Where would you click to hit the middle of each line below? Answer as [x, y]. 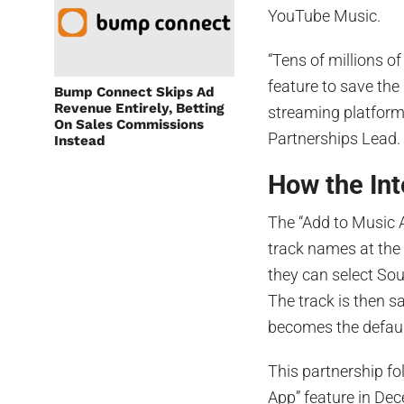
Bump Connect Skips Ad [134, 92]
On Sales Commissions [129, 124]
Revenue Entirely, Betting [139, 108]
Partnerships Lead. [335, 138]
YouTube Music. [325, 16]
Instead [80, 141]
